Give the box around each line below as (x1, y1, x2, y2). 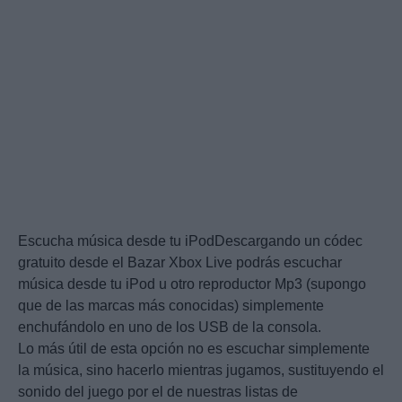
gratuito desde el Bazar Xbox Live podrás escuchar (18, 255, 342, 271)
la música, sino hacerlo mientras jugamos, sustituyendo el (18, 363, 384, 379)
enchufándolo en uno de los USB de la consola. (18, 319, 321, 336)
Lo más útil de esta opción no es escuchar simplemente (18, 341, 370, 357)
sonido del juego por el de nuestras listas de (18, 384, 298, 400)
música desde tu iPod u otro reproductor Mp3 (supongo (18, 276, 366, 293)
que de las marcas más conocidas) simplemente (18, 298, 324, 314)
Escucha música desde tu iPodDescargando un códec (18, 233, 363, 249)
